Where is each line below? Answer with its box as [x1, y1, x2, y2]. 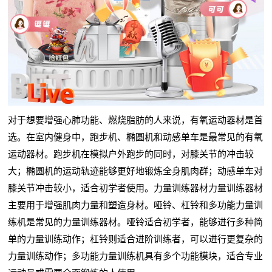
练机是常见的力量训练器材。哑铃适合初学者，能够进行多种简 [8, 216, 263, 227]
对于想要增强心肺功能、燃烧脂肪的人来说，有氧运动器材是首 [8, 114, 263, 125]
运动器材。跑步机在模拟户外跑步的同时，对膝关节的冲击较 [8, 148, 254, 159]
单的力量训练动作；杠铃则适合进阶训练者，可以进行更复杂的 [8, 233, 263, 244]
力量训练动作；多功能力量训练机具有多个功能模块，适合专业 [8, 250, 263, 261]
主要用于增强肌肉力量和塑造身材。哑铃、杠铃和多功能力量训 [8, 199, 263, 210]
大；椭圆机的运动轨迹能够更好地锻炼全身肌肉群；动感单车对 [8, 165, 263, 176]
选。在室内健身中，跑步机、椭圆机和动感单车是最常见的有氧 [8, 131, 263, 142]
